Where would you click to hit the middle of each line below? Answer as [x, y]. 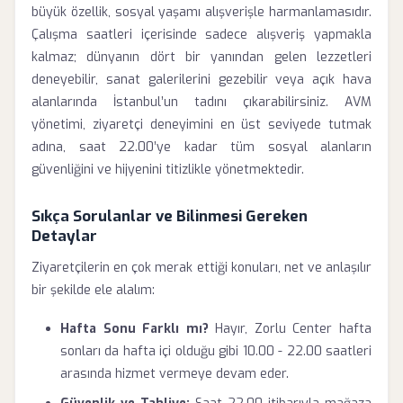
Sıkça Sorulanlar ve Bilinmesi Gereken [170, 216]
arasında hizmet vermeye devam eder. [175, 374]
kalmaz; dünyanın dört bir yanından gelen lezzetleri [201, 57]
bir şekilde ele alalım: [93, 290]
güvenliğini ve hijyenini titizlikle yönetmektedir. [168, 170]
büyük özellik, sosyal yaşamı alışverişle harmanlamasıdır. [201, 12]
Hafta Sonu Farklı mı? [134, 329]
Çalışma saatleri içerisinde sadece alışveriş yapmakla [201, 35]
